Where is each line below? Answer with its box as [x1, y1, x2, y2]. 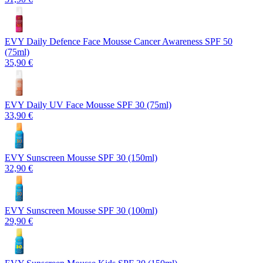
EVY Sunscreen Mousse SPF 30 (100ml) [5, 205, 157, 215]
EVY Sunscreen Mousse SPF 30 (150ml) [5, 152, 157, 163]
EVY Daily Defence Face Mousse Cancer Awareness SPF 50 [5, 36, 232, 46]
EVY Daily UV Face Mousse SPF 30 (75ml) [5, 99, 171, 110]
